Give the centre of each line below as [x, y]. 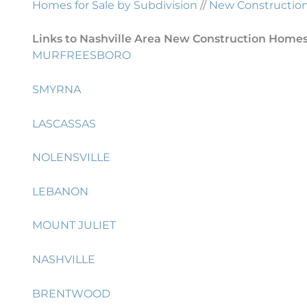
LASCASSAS [64, 123]
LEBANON [60, 191]
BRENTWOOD [71, 293]
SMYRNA [57, 89]
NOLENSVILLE [71, 158]
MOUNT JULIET [74, 225]
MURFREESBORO [82, 56]
